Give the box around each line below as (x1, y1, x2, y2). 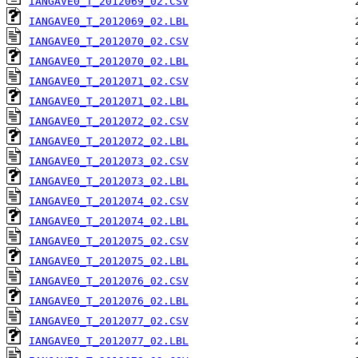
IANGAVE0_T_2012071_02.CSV (29, 75, 189, 88)
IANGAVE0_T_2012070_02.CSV (29, 35, 189, 48)
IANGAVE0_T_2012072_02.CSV (29, 115, 189, 128)
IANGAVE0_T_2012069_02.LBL (29, 15, 189, 28)
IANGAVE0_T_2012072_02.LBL (29, 135, 189, 148)
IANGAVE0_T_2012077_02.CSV (29, 315, 189, 328)
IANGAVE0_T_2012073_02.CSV (29, 155, 189, 168)
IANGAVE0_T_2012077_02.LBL (29, 335, 189, 348)
